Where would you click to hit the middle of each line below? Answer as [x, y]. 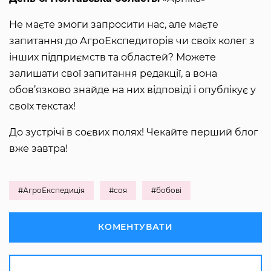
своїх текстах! [42, 106]
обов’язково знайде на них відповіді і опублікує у [132, 90]
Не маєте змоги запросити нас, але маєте [114, 24]
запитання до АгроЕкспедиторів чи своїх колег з [132, 41]
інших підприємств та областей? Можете [113, 57]
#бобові [166, 190]
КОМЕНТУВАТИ [135, 227]
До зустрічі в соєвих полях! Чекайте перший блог [134, 132]
